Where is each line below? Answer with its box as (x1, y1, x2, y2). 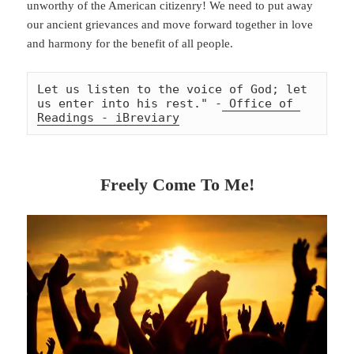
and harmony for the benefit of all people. (27, 36, 234, 50)
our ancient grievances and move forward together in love (27, 17, 314, 31)
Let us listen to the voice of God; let (37, 81, 308, 96)
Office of (222, 96, 294, 111)
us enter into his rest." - (37, 96, 223, 111)
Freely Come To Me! (100, 174, 254, 194)
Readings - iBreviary (37, 110, 180, 125)
